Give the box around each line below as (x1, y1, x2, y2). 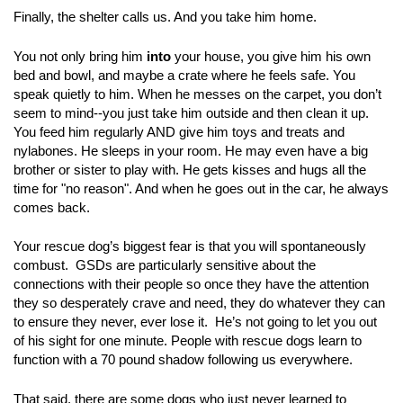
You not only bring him (13, 48, 143, 64)
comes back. (13, 199, 90, 215)
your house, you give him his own (175, 48, 371, 64)
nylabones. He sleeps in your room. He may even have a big (13, 142, 368, 158)
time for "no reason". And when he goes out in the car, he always (13, 180, 389, 196)
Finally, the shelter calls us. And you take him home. (13, 9, 317, 24)
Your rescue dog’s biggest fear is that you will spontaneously (13, 238, 366, 254)
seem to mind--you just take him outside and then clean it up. (13, 104, 369, 121)
